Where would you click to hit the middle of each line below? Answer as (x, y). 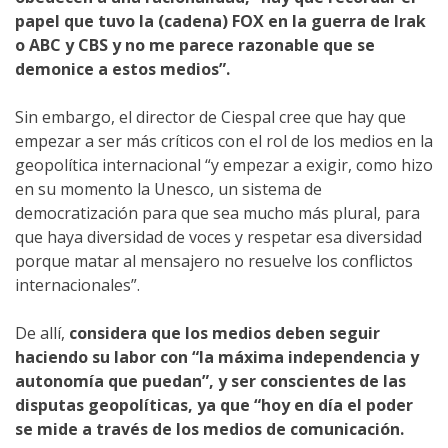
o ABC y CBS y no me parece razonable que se (195, 45)
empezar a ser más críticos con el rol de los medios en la (224, 141)
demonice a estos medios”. (122, 69)
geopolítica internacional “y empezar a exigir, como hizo (224, 165)
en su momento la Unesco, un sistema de (168, 189)
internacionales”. (77, 285)
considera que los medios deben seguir (224, 333)
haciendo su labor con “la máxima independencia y (217, 357)
